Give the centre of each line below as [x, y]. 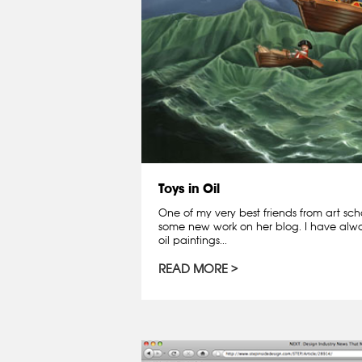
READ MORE [193, 268]
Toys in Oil [189, 189]
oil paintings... [193, 240]
